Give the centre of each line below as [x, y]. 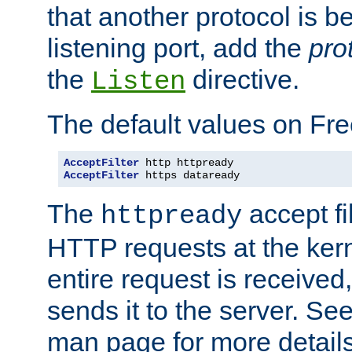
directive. [242, 79]
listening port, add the [178, 48]
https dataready [189, 175]
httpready [171, 216]
